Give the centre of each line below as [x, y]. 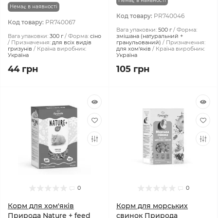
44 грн [23, 69]
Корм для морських [152, 206]
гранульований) [139, 42]
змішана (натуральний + [150, 36]
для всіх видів [72, 42]
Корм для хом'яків [41, 206]
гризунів [20, 49]
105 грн [133, 69]
